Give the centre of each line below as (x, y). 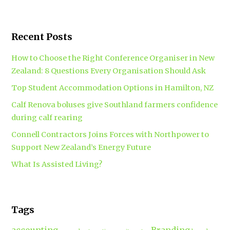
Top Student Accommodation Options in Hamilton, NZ (113, 88)
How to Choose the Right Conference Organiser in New (113, 58)
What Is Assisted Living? (57, 165)
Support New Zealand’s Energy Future (81, 148)
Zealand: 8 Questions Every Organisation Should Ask (109, 71)
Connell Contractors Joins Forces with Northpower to (110, 135)
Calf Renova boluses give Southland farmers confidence (115, 105)
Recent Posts (42, 37)
